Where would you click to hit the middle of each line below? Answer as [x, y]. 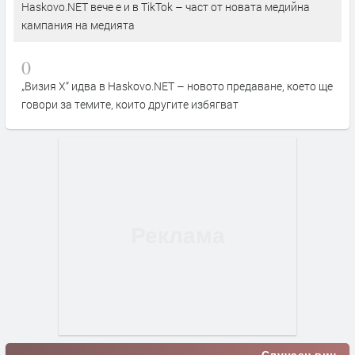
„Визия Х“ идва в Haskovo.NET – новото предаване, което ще [177, 86]
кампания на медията [78, 25]
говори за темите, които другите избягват [130, 104]
